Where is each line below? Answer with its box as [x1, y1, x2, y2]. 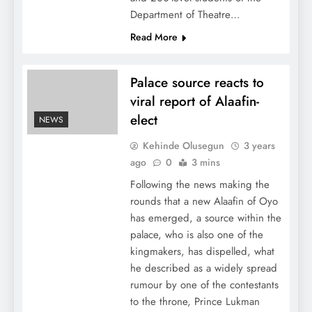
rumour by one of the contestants [130, 277, 279, 293]
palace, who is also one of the [130, 227, 263, 243]
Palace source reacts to [130, 73, 264, 93]
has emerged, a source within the [130, 210, 281, 226]
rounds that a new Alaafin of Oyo [130, 194, 278, 210]
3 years [243, 139, 275, 153]
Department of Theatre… [130, 7, 240, 23]
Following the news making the [130, 177, 270, 193]
